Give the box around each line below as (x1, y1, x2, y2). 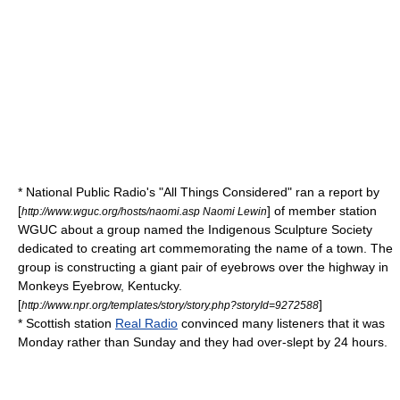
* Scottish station (18, 316, 115, 330)
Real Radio (115, 316, 178, 330)
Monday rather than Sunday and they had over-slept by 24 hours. (18, 335, 387, 349)
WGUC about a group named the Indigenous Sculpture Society (18, 222, 372, 237)
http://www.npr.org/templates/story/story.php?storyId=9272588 (21, 299, 319, 311)
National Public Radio (26, 185, 146, 199)
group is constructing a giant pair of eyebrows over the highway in (18, 260, 388, 274)
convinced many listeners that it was (178, 316, 385, 330)
